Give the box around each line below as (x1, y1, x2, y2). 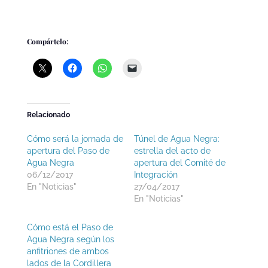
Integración (133, 169, 178, 179)
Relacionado (26, 110, 70, 119)
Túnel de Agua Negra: (133, 133, 220, 144)
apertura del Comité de (133, 157, 226, 167)
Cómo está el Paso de (26, 222, 113, 232)
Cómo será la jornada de (26, 133, 123, 144)
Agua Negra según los (26, 234, 114, 244)
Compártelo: (26, 36, 68, 46)
